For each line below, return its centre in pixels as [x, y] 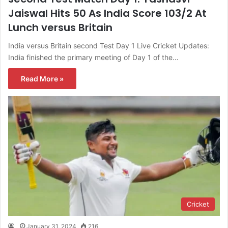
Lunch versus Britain [60, 27]
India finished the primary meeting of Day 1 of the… [93, 57]
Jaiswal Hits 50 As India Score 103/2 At [107, 13]
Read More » [42, 78]
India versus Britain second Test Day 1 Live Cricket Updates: [109, 45]
